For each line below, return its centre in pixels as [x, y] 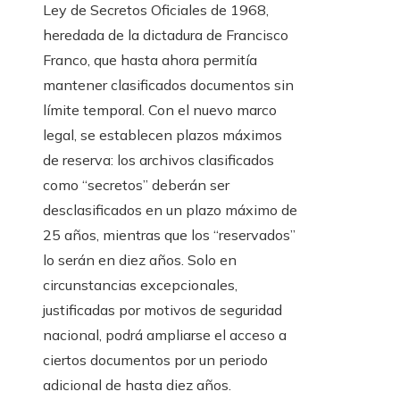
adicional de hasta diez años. [137, 385]
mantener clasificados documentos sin [168, 85]
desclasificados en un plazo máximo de [170, 210]
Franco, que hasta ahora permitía [150, 60]
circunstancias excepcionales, [140, 285]
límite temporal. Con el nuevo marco [160, 110]
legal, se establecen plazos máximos [162, 135]
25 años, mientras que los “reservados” [169, 235]
